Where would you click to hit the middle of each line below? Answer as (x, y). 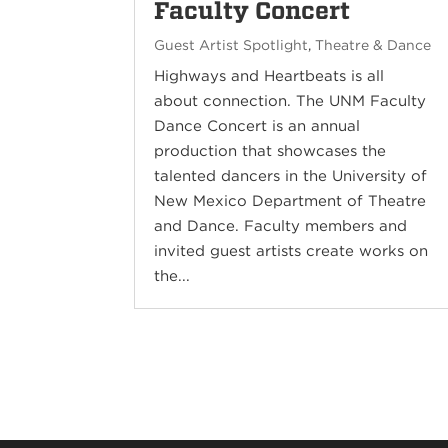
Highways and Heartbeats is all (269, 76)
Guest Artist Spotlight (231, 45)
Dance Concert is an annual (257, 126)
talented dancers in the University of (291, 176)
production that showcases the (270, 151)
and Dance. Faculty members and (281, 226)
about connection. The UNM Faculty (290, 101)
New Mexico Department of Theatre (290, 201)
